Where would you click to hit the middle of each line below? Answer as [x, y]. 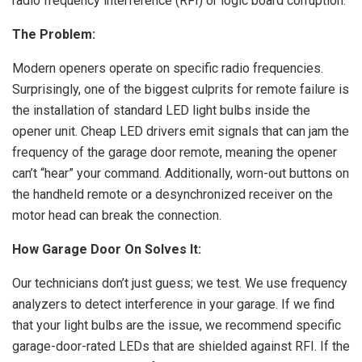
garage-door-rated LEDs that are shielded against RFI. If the [181, 346]
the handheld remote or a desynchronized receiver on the [173, 194]
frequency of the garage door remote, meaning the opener [175, 152]
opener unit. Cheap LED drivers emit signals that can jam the [181, 131]
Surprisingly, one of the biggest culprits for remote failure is [181, 89]
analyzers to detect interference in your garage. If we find [173, 304]
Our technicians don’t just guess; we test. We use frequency [180, 283]
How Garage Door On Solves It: [107, 249]
